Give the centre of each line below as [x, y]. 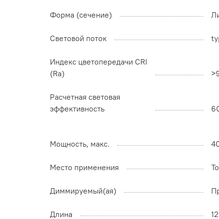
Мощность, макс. [80, 144]
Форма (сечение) [81, 15]
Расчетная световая [85, 97]
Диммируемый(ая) [83, 191]
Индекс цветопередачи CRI [99, 62]
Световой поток [78, 38]
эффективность [77, 109]
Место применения [84, 167]
